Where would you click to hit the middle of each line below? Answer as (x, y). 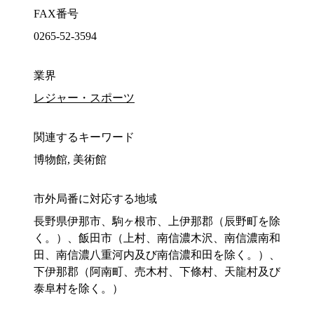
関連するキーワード (84, 137)
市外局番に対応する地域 (95, 199)
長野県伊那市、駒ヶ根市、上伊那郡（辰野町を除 (157, 221)
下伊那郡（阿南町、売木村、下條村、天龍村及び (157, 272)
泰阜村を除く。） (78, 289)
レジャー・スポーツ (84, 98)
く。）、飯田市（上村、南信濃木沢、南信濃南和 (157, 238)
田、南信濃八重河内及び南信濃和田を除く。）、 (157, 255)
